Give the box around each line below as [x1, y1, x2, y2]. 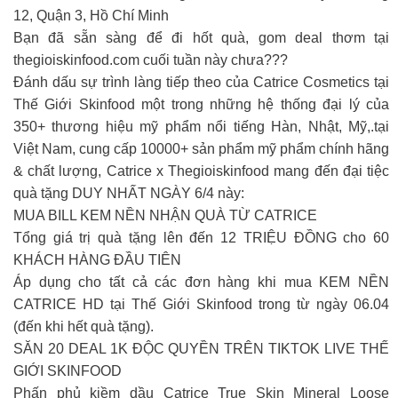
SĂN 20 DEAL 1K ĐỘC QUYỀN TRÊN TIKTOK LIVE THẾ [13, 340, 389, 356]
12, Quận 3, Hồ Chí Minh [13, 7, 169, 23]
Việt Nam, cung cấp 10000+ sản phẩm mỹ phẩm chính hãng [13, 140, 389, 156]
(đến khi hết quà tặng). [13, 318, 154, 334]
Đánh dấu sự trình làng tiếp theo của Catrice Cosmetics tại [13, 74, 389, 90]
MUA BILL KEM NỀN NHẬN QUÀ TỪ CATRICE [13, 207, 317, 223]
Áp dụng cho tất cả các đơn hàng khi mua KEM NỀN [13, 274, 389, 290]
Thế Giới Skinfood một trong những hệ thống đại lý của [13, 96, 389, 112]
